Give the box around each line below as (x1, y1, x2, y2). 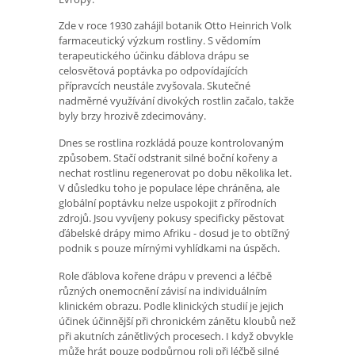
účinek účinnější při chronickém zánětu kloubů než (59, 314, 296, 329)
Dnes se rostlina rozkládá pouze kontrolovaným (59, 136, 284, 151)
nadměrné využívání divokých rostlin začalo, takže (59, 93, 294, 108)
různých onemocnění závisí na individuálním (59, 284, 267, 299)
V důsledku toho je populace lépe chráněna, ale (59, 181, 280, 196)
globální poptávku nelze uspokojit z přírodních (59, 196, 277, 211)
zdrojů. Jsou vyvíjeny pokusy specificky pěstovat (59, 211, 284, 226)
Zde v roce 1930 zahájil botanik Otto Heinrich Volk (59, 17, 292, 32)
